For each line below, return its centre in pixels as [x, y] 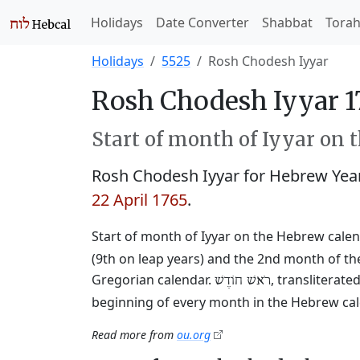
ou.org [194, 335]
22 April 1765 [139, 200]
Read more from [134, 335]
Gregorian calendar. [153, 280]
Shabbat [287, 22]
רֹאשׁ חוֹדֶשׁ [243, 280]
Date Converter [202, 22]
